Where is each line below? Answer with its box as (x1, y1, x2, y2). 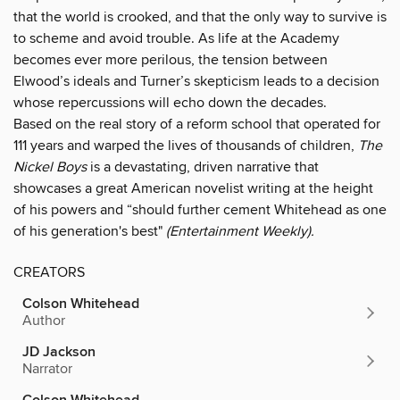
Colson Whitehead (22, 294, 139, 313)
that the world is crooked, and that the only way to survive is (13, 7, 387, 26)
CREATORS (13, 262, 85, 281)
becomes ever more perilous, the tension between (13, 50, 328, 69)
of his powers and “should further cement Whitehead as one (13, 200, 387, 219)
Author (22, 311, 65, 329)
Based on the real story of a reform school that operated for (13, 114, 380, 133)
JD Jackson (22, 342, 96, 362)
